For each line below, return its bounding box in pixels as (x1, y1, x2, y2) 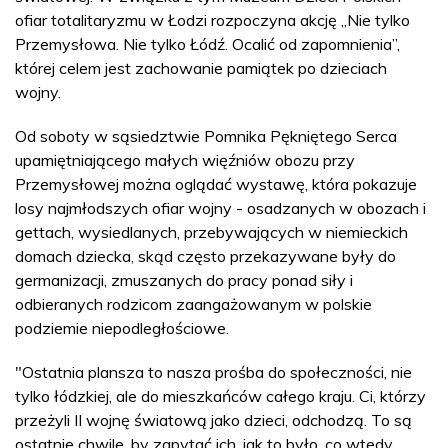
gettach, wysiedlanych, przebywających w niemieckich (15, 221, 408, 242)
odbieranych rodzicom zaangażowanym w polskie (15, 293, 372, 314)
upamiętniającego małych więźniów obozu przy (15, 149, 355, 170)
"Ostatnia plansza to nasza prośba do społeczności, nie (15, 361, 412, 382)
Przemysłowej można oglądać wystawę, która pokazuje (15, 173, 417, 194)
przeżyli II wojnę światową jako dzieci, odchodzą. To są (15, 409, 412, 430)
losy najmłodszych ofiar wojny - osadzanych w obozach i (15, 197, 426, 218)
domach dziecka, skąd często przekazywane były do (15, 245, 396, 266)
